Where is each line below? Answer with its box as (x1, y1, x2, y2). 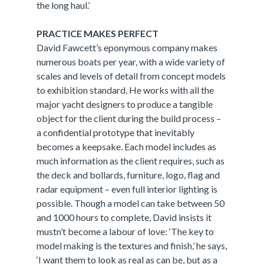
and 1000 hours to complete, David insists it (37, 212, 212, 223)
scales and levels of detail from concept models (37, 70, 226, 81)
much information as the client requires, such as (37, 155, 225, 166)
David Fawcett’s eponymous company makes (37, 42, 218, 53)
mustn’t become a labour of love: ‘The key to (37, 226, 214, 237)
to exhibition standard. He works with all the (37, 84, 214, 95)
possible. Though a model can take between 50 (37, 197, 225, 209)
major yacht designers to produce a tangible (37, 98, 213, 110)
